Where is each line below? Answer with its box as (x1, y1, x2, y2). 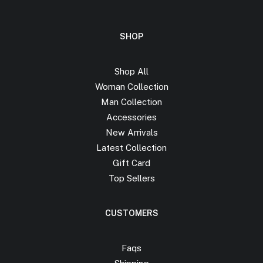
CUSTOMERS (104, 208, 159, 218)
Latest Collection (96, 143, 167, 153)
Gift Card (113, 158, 150, 168)
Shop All (114, 66, 149, 76)
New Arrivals (105, 127, 158, 137)
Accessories (106, 112, 157, 122)
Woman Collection (95, 82, 168, 92)
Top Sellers (108, 173, 155, 183)
